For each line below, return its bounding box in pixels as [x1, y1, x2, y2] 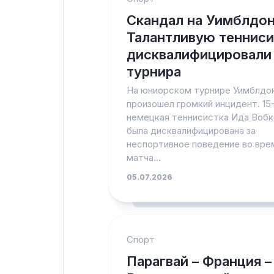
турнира [127, 64, 181, 80]
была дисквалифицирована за [127, 125, 256, 136]
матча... [127, 152, 161, 163]
